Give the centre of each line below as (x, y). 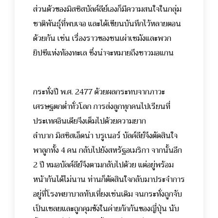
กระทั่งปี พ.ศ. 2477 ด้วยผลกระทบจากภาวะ (99, 92)
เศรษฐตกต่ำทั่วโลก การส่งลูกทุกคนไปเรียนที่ (102, 107)
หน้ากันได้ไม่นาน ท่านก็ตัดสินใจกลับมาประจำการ (109, 180)
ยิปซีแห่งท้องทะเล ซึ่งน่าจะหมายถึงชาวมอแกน (103, 53)
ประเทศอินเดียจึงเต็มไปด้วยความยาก (90, 121)
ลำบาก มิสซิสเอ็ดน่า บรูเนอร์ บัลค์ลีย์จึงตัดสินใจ (105, 136)
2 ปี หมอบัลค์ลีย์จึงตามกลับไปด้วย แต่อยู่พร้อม (103, 165)
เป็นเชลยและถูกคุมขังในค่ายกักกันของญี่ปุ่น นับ (106, 209)
